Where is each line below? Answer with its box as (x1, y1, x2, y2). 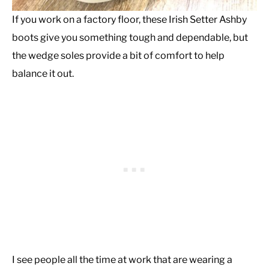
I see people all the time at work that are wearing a (12, 254, 232, 266)
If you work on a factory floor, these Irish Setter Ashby (12, 14, 247, 26)
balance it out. (12, 68, 74, 80)
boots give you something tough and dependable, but (12, 32, 248, 44)
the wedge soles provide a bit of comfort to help (12, 50, 225, 62)
